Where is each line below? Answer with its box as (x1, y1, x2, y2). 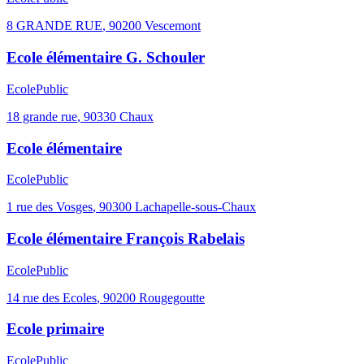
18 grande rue (6, 109, 77, 123)
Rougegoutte (139, 290, 205, 305)
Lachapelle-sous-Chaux (135, 200, 256, 214)
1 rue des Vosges (6, 200, 93, 214)
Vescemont (145, 19, 201, 33)
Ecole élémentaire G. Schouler (6, 49, 205, 67)
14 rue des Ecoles (6, 290, 97, 305)
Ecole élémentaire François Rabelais (6, 230, 245, 248)
